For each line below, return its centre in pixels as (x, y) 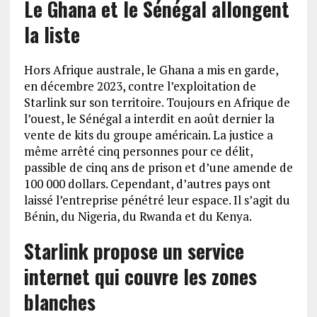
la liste (52, 34)
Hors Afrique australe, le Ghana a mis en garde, (151, 70)
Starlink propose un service (134, 251)
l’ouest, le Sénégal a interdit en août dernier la (149, 119)
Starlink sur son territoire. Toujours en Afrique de (157, 102)
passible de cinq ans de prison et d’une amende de (158, 167)
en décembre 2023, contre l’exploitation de (140, 86)
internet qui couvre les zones (140, 276)
